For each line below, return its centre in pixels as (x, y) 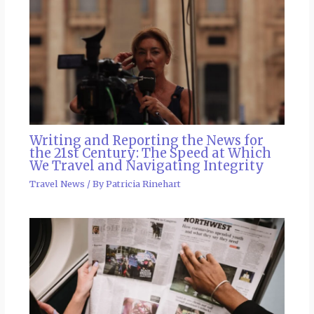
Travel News (57, 184)
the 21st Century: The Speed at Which (150, 153)
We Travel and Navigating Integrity (146, 165)
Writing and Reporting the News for (146, 140)
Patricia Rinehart (143, 184)
